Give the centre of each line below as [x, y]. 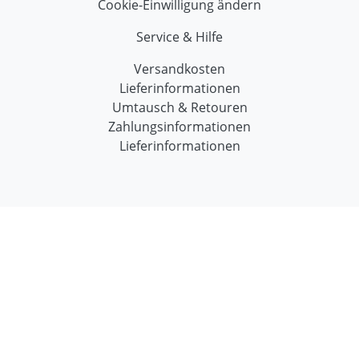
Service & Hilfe [179, 36]
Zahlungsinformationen [179, 126]
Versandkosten [179, 69]
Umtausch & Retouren [179, 107]
